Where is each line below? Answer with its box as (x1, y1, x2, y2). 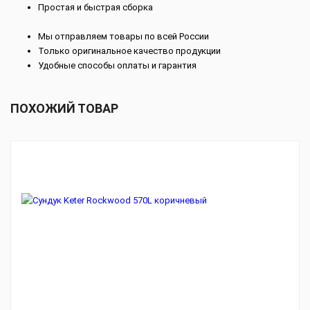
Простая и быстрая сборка (38, 1, 153, 12)
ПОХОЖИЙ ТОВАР (10, 100, 118, 116)
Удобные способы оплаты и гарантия (38, 60, 199, 71)
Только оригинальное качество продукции (38, 45, 221, 56)
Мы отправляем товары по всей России (38, 30, 209, 42)
